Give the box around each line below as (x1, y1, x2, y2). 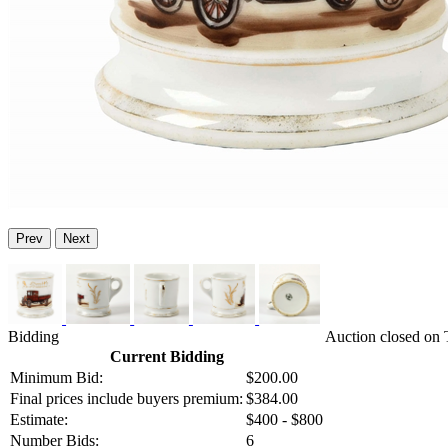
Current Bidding (109, 348, 224, 366)
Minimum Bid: (10, 369, 103, 387)
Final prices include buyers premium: (10, 390, 243, 408)
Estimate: (10, 411, 68, 429)
